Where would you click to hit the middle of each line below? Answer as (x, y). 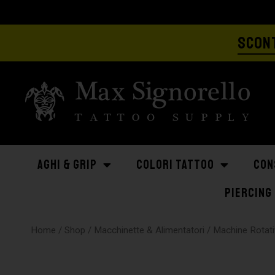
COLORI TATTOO (175, 165)
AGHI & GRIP (67, 165)
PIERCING (248, 193)
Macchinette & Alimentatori (149, 230)
